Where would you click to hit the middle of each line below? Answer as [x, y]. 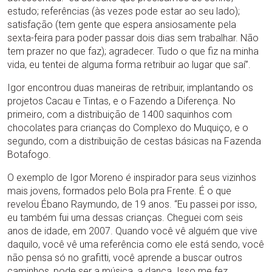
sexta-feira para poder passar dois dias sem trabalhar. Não [133, 38]
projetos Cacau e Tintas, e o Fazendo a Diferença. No [121, 101]
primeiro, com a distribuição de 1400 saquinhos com [120, 114]
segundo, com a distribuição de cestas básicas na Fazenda [134, 141]
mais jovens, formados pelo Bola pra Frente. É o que [119, 191]
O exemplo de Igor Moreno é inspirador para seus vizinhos [132, 178]
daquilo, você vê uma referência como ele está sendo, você [136, 244]
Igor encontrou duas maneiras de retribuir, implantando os [130, 88]
